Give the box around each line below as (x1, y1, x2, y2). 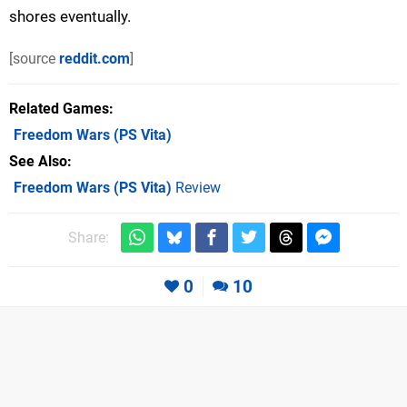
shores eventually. (9, 6, 131, 25)
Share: (67, 228, 109, 246)
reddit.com (59, 49, 130, 67)
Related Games (9, 99, 109, 117)
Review (172, 178, 221, 196)
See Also (9, 152, 67, 170)
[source (9, 49, 59, 67)
